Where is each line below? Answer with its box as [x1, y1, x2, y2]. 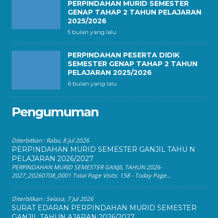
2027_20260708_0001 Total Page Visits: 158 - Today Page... [12, 171, 171, 180]
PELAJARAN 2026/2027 [12, 154, 93, 163]
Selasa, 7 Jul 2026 [46, 195, 93, 203]
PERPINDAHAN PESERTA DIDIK [68, 51, 180, 59]
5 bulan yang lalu [68, 28, 116, 36]
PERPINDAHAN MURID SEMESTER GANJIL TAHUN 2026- [12, 163, 162, 171]
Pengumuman [12, 104, 98, 120]
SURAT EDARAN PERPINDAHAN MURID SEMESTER [12, 203, 197, 212]
